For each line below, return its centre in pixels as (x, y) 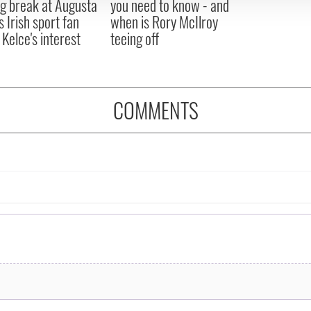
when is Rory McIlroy (164, 21)
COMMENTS (155, 110)
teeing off (134, 38)
